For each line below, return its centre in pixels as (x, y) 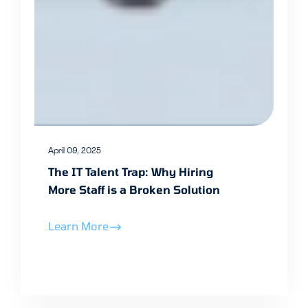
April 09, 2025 (75, 152)
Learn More (78, 226)
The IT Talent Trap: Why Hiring (131, 172)
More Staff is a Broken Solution (134, 190)
